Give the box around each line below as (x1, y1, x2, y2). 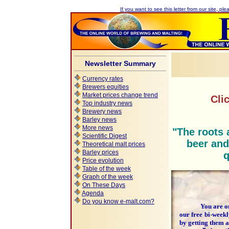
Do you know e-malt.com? (82, 198, 154, 205)
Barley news (82, 116, 117, 123)
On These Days (82, 181, 125, 189)
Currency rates (82, 75, 123, 82)
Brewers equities (82, 83, 129, 90)
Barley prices (82, 149, 119, 156)
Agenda (82, 190, 104, 197)
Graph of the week (82, 173, 133, 180)
